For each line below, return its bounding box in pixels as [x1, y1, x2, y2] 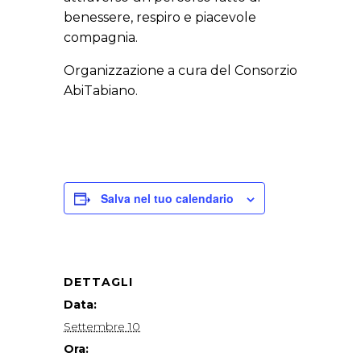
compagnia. [64, 30, 138, 46]
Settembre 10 [64, 319, 140, 334]
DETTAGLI [64, 275, 133, 290]
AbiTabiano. [64, 83, 138, 99]
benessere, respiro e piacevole [64, 10, 256, 26]
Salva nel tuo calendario [101, 190, 234, 207]
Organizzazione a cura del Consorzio [64, 63, 297, 79]
